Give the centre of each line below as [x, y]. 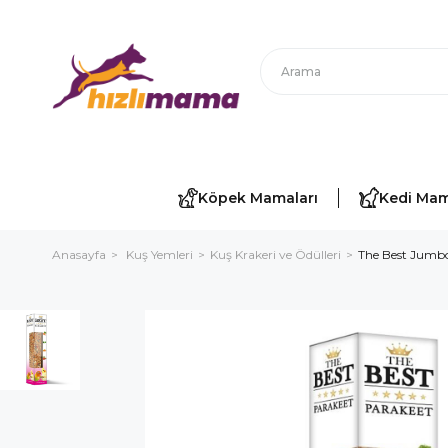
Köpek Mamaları [258, 197]
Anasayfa [79, 254]
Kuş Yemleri [159, 254]
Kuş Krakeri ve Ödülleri [275, 254]
